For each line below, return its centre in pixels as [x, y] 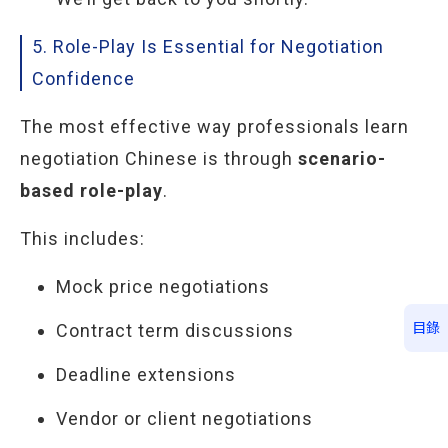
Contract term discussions [175, 330]
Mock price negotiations [163, 286]
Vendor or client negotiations [184, 418]
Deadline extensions [146, 374]
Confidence [83, 78]
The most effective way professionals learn [214, 126]
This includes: [82, 238]
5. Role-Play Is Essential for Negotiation [208, 46]
